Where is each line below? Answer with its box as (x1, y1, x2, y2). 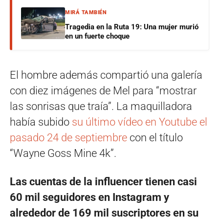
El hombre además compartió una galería (10, 69, 202, 82)
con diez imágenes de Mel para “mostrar (10, 85, 197, 97)
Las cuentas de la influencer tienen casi (10, 175, 197, 188)
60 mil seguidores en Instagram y (10, 191, 169, 204)
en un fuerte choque (65, 32, 130, 41)
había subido (10, 116, 72, 129)
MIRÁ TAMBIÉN (65, 9, 107, 16)
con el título (127, 131, 183, 144)
